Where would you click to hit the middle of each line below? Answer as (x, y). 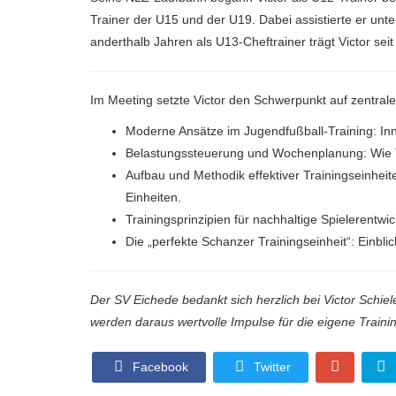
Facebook (159, 366)
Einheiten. (153, 197)
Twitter (270, 366)
